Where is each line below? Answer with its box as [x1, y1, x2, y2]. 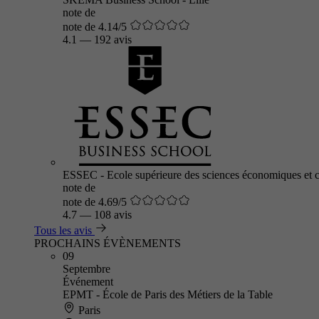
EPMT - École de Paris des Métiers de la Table [63, 288, 273, 300]
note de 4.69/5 [63, 196, 127, 208]
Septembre [63, 263, 110, 275]
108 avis [94, 209, 132, 221]
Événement [63, 276, 113, 288]
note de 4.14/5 [63, 21, 127, 33]
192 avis [94, 33, 132, 46]
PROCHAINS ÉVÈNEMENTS [34, 237, 181, 249]
